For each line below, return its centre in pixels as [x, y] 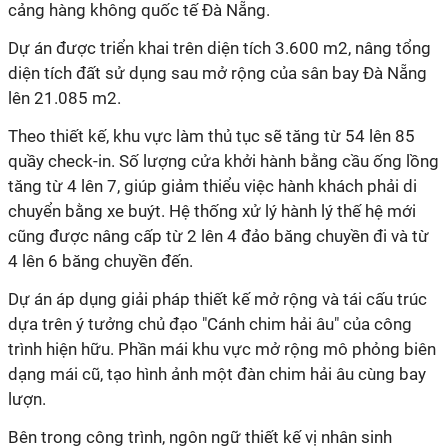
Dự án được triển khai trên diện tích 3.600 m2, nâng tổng [219, 48]
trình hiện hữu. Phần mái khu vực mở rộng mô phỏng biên [222, 349]
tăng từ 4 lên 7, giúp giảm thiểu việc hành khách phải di [212, 186]
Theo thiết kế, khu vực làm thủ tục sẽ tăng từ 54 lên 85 [211, 136]
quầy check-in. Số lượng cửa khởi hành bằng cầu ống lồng [223, 161]
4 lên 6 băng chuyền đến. [100, 261]
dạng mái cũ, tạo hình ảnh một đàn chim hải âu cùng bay [217, 374]
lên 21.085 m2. [64, 98]
